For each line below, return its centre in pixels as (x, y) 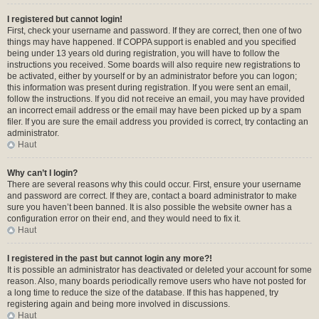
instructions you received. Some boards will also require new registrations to (154, 65)
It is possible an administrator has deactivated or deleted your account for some (159, 270)
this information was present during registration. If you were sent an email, (149, 88)
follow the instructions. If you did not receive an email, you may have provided (156, 99)
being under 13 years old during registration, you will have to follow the (143, 53)
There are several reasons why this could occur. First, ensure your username (154, 184)
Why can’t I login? (42, 173)
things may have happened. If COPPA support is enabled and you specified (152, 42)
